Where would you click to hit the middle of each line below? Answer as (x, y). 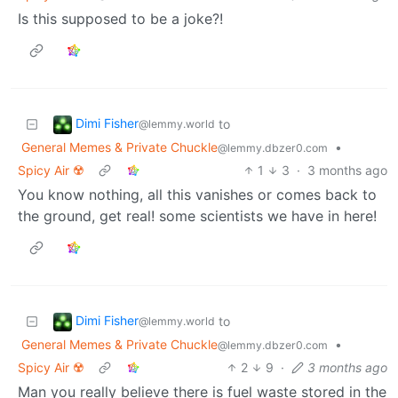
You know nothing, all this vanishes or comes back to (197, 195)
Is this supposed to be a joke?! (120, 19)
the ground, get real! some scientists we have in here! (197, 216)
